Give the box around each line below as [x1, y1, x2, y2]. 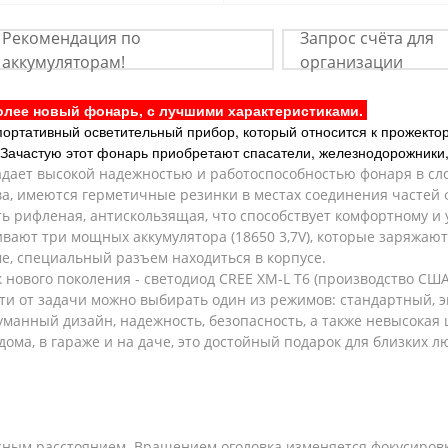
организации [299, 50, 403, 73]
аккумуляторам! [2, 50, 126, 73]
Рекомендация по [2, 26, 142, 49]
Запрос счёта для [299, 26, 434, 49]
